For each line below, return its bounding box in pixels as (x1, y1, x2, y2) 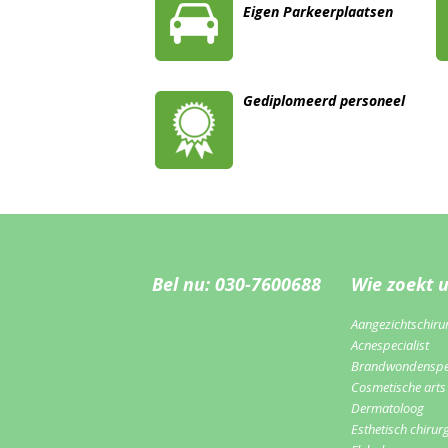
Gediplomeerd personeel (243, 91, 405, 111)
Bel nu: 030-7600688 (152, 272, 321, 297)
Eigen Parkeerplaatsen (243, 2, 393, 22)
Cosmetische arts (351, 378, 446, 397)
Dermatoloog (351, 399, 424, 418)
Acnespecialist (351, 336, 429, 355)
